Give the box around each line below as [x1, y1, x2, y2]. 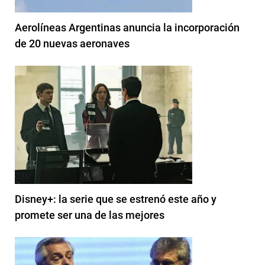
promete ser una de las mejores [15, 208, 164, 221]
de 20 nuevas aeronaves [15, 37, 130, 50]
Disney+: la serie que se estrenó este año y [15, 192, 216, 205]
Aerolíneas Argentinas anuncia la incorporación [15, 21, 240, 34]
